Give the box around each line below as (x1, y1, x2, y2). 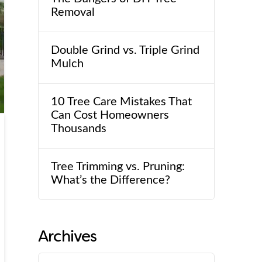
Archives (38, 226, 96, 247)
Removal (50, 6, 95, 19)
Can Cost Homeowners (50, 109, 169, 122)
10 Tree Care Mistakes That (50, 96, 192, 108)
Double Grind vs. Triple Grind (50, 44, 199, 57)
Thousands (50, 123, 106, 135)
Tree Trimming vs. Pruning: (50, 161, 185, 173)
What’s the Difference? (50, 174, 170, 187)
